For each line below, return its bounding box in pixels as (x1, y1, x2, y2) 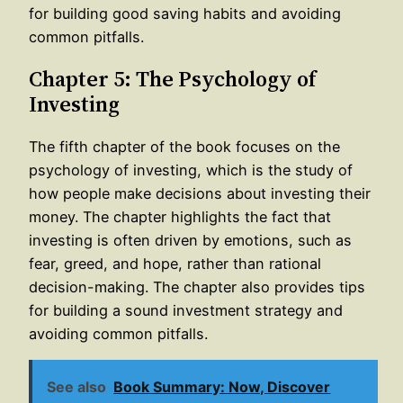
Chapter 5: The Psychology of (29, 63, 316, 94)
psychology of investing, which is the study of (29, 160, 353, 179)
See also (47, 377, 107, 396)
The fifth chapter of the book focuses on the (29, 137, 340, 156)
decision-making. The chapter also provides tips (29, 277, 365, 296)
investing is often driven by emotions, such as (29, 230, 352, 249)
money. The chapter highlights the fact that (29, 207, 331, 226)
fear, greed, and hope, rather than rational (29, 254, 321, 273)
